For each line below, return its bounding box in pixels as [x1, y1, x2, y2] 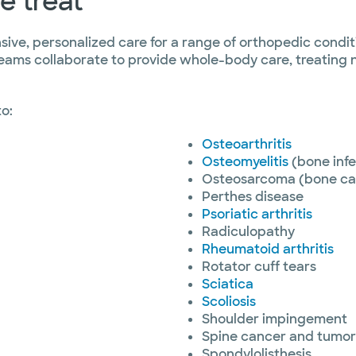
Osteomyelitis [202, 153, 288, 170]
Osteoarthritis [202, 136, 292, 153]
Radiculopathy [202, 223, 295, 240]
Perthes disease [202, 188, 304, 205]
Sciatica [202, 276, 253, 292]
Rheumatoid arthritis [202, 241, 334, 257]
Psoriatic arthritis [202, 206, 312, 222]
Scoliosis [202, 293, 256, 310]
